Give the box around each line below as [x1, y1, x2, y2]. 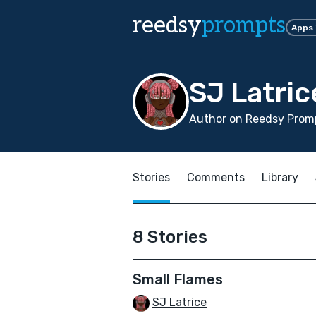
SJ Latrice [152, 296, 207, 309]
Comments [187, 171, 245, 184]
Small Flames [133, 271, 223, 288]
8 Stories [133, 227, 207, 247]
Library [262, 171, 298, 184]
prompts [202, 12, 286, 39]
